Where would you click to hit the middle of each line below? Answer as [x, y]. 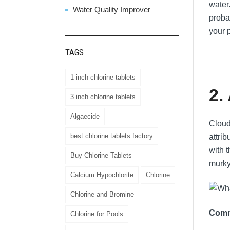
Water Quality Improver [112, 9]
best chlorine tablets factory [112, 136]
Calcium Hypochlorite [102, 175]
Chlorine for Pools [97, 214]
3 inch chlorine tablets [103, 97]
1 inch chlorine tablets [103, 77]
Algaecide [85, 116]
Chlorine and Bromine [102, 194]
